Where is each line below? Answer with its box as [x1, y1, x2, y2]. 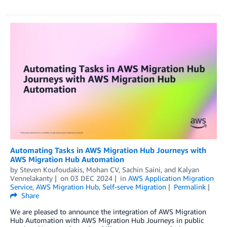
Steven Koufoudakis [20, 165, 83, 174]
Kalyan [178, 165, 199, 174]
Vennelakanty [10, 174, 53, 183]
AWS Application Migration [128, 174, 214, 183]
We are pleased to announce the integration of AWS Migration [10, 207, 206, 216]
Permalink [173, 182, 206, 192]
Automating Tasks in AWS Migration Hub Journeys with [10, 145, 206, 155]
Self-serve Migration [102, 182, 166, 192]
